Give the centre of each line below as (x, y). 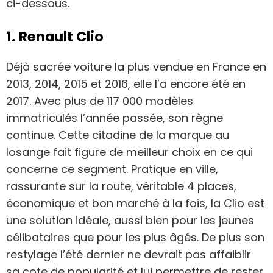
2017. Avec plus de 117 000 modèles (100, 101)
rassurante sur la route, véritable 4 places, (121, 186)
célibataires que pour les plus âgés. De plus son (135, 237)
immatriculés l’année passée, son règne (115, 118)
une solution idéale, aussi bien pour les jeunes (130, 220)
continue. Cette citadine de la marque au (118, 135)
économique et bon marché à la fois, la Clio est (135, 203)
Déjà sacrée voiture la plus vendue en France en (136, 66)
